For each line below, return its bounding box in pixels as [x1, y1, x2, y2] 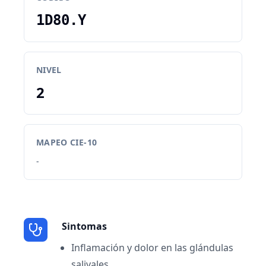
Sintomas [62, 220, 107, 233]
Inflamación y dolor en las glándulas [71, 241, 233, 254]
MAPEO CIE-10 [36, 137, 97, 148]
